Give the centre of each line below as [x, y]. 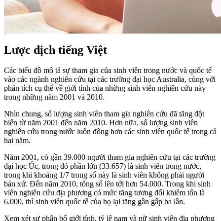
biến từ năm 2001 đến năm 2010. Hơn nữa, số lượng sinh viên [101, 123]
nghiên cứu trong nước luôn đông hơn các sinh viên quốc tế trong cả [110, 132]
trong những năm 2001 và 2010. [54, 97]
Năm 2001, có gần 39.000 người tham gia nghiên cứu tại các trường [110, 157]
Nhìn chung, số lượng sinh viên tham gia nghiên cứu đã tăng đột [104, 114]
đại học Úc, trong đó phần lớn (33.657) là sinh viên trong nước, [103, 166]
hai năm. [17, 141]
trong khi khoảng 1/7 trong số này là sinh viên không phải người [104, 175]
